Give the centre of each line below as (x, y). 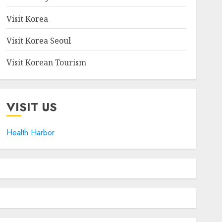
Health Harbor (30, 133)
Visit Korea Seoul (38, 41)
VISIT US (31, 107)
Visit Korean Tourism (46, 62)
